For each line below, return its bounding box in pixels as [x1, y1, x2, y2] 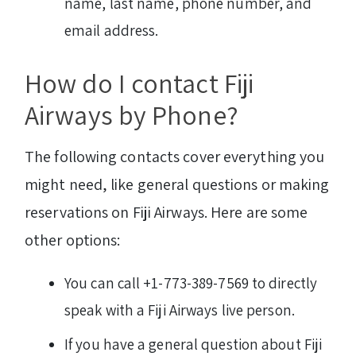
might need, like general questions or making [25, 173, 330, 195]
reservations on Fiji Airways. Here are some [25, 201, 308, 222]
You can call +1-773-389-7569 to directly [64, 273, 318, 292]
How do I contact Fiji [25, 64, 254, 101]
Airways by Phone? [25, 96, 238, 133]
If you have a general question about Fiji [64, 334, 323, 354]
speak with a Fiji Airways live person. [64, 300, 295, 319]
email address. [64, 20, 159, 40]
